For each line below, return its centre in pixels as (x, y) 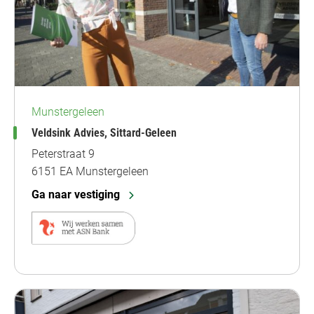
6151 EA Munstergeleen (90, 171)
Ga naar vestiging (76, 194)
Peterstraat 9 (63, 153)
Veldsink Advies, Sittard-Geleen (104, 132)
